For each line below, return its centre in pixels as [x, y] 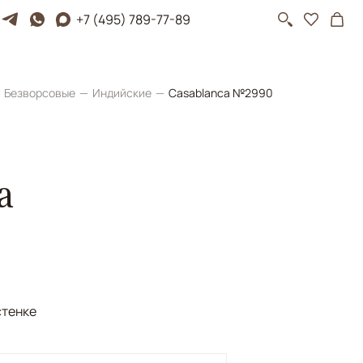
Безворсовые [41, 93]
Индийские [123, 93]
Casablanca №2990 [221, 93]
